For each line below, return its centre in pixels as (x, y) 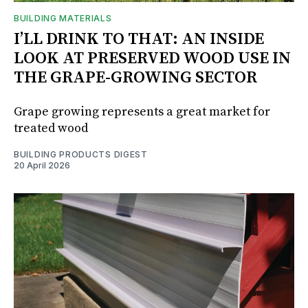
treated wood (51, 128)
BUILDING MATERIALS (63, 18)
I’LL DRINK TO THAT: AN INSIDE (139, 39)
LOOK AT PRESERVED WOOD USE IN (152, 58)
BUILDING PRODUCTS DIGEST (81, 154)
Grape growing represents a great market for (142, 111)
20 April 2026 (42, 165)
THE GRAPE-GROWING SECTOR (135, 77)
